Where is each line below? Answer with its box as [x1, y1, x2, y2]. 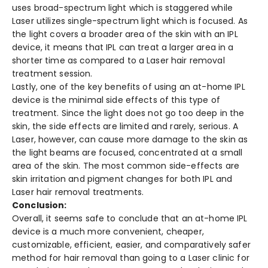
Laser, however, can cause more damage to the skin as [12, 133, 248, 146]
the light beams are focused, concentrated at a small [12, 147, 243, 159]
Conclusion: [12, 199, 67, 212]
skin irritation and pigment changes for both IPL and [12, 173, 233, 185]
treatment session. [12, 68, 93, 80]
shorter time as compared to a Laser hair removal [12, 54, 225, 67]
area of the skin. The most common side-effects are [12, 160, 240, 172]
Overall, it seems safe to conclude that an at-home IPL [12, 212, 248, 225]
